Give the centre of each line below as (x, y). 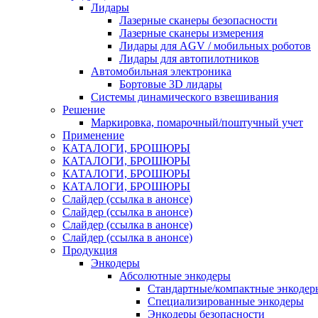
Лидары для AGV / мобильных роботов (215, 46)
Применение (93, 136)
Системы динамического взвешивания (185, 97)
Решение (84, 110)
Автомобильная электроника (161, 72)
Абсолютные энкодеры (175, 276)
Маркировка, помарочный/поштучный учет (197, 123)
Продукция (90, 251)
